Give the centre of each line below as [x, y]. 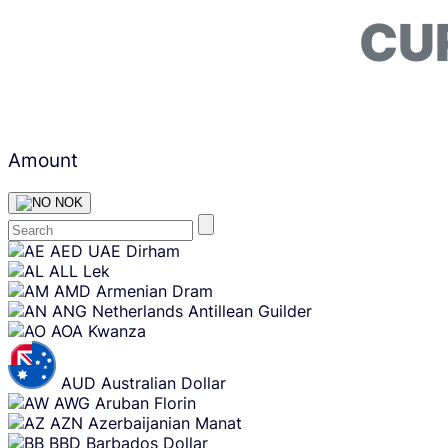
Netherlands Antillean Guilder [202, 310]
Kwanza [117, 330]
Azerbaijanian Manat [165, 422]
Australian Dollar [163, 382]
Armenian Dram [154, 290]
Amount [43, 159]
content [28, 262]
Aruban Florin [145, 402]
